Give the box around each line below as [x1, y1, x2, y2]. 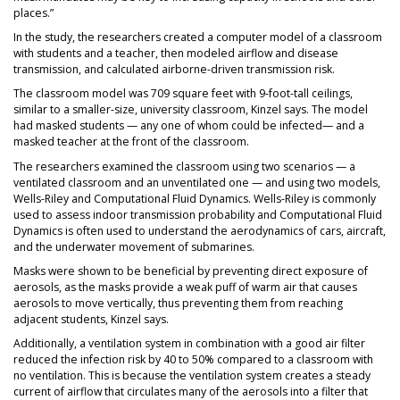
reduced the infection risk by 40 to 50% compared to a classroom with [13, 351, 373, 367]
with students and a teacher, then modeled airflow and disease [13, 46, 338, 62]
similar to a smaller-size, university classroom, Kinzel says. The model [13, 102, 368, 118]
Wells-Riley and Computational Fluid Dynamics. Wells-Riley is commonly [13, 190, 376, 206]
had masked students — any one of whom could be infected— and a [13, 118, 364, 134]
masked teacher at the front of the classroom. [13, 134, 249, 150]
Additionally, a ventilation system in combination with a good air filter [13, 335, 365, 351]
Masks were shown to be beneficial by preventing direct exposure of [13, 262, 368, 279]
